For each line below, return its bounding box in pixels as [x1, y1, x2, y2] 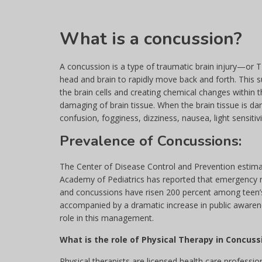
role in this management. [60, 212, 154, 223]
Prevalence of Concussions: [60, 132, 242, 150]
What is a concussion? [60, 27, 242, 51]
